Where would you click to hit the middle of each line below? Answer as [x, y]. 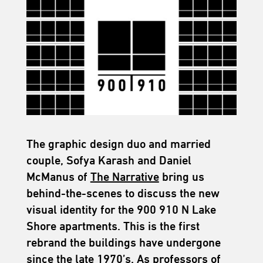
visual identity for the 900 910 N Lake [121, 209]
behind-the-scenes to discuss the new [123, 193]
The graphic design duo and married [118, 144]
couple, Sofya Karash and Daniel [109, 160]
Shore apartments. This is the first [113, 226]
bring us [181, 176]
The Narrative [124, 176]
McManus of [58, 176]
